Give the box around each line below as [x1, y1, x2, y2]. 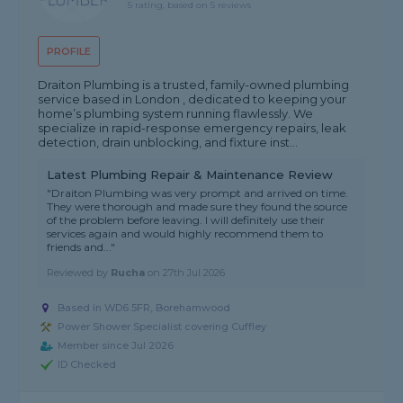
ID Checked [58, 358, 117, 372]
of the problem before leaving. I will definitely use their [47, 213, 326, 228]
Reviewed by [47, 266, 112, 280]
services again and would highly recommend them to [47, 227, 324, 241]
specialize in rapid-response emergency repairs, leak [38, 121, 347, 136]
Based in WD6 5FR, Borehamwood [58, 301, 231, 315]
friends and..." [47, 240, 116, 255]
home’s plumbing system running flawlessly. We [38, 106, 314, 121]
